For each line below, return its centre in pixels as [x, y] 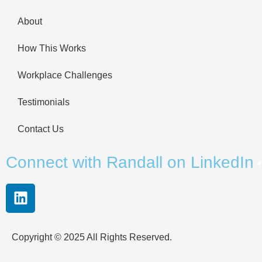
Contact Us [41, 129]
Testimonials [44, 102]
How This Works [52, 48]
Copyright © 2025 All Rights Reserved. [92, 237]
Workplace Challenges [65, 75]
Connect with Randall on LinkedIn [130, 162]
